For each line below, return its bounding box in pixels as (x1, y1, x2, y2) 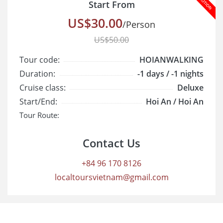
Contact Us (83, 135, 140, 150)
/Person (122, 18, 155, 30)
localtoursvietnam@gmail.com (54, 172, 169, 183)
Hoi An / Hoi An (146, 96, 204, 107)
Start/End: (19, 96, 57, 107)
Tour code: (19, 54, 60, 65)
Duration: (19, 68, 55, 79)
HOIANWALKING (139, 54, 204, 65)
